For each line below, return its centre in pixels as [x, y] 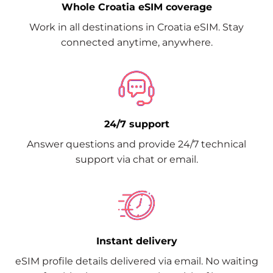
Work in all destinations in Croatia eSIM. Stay [136, 27]
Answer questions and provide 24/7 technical [136, 144]
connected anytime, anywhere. [136, 42]
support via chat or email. [136, 160]
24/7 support [136, 124]
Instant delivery [136, 241]
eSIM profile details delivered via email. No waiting [136, 261]
